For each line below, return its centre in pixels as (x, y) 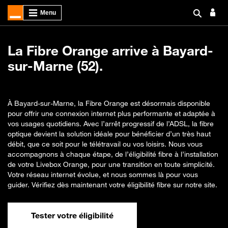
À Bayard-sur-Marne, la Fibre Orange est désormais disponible (109, 103)
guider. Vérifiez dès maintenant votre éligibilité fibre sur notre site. (112, 184)
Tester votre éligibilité (72, 215)
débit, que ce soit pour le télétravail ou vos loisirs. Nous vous (105, 144)
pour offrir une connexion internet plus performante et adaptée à (111, 113)
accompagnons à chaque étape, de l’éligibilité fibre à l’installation (113, 154)
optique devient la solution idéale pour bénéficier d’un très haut (109, 134)
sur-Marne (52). (55, 66)
